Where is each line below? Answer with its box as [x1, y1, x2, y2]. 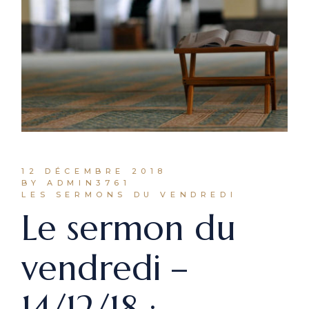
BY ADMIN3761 [21, 177, 131, 188]
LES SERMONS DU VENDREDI [21, 189, 237, 199]
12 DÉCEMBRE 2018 [21, 166, 167, 176]
